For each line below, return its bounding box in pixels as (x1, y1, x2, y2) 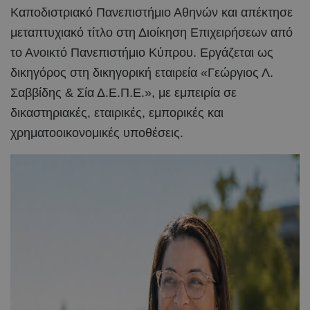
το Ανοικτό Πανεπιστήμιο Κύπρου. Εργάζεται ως (10, 45, 273, 60)
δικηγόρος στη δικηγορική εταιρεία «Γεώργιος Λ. (10, 65, 273, 80)
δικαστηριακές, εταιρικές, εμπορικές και (10, 105, 224, 120)
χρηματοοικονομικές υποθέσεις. (10, 125, 183, 140)
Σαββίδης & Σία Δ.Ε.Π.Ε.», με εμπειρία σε (10, 85, 237, 100)
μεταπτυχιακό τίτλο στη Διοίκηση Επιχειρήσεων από (10, 25, 293, 39)
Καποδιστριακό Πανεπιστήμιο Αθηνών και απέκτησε (10, 5, 293, 19)
